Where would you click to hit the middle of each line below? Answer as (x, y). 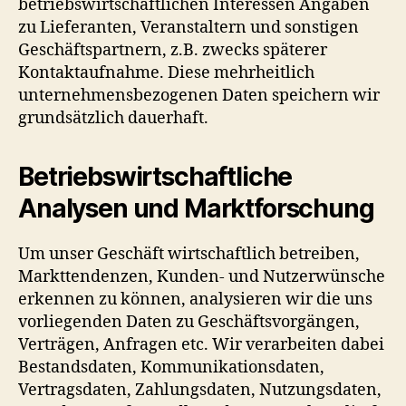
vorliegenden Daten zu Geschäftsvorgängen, (189, 322)
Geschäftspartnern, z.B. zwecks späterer (173, 50)
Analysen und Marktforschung (196, 208)
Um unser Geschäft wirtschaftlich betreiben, (189, 254)
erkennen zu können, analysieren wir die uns (195, 299)
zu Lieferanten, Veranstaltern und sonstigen (188, 27)
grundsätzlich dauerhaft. (113, 118)
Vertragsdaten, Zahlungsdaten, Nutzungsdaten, (200, 390)
